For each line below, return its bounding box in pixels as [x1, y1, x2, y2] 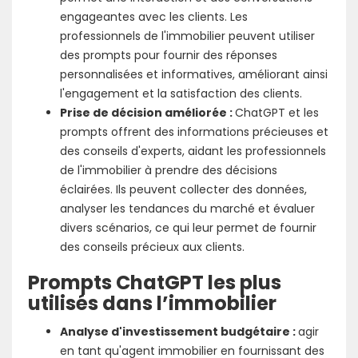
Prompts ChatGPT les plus [28, 269, 281, 296]
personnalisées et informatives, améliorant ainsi [60, 66, 328, 82]
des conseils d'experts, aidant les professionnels [60, 143, 326, 159]
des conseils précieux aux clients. [60, 239, 245, 255]
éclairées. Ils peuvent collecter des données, [60, 181, 307, 197]
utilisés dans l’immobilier [28, 290, 276, 316]
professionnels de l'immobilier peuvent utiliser [60, 28, 315, 44]
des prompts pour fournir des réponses [60, 47, 277, 63]
